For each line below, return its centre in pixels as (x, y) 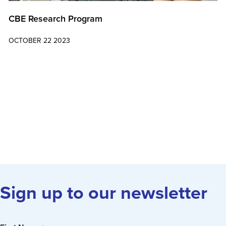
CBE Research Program (55, 18)
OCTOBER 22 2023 (39, 40)
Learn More (29, 62)
